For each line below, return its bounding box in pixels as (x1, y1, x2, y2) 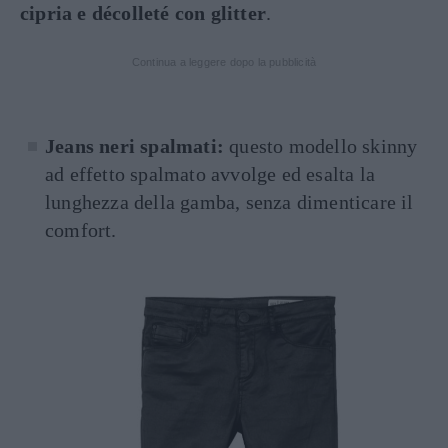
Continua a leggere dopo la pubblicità (131, 55, 317, 68)
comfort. (45, 218, 117, 241)
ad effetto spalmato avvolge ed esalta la (45, 162, 376, 185)
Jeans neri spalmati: (45, 134, 230, 157)
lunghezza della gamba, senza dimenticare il (45, 190, 414, 213)
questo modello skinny (229, 134, 418, 157)
